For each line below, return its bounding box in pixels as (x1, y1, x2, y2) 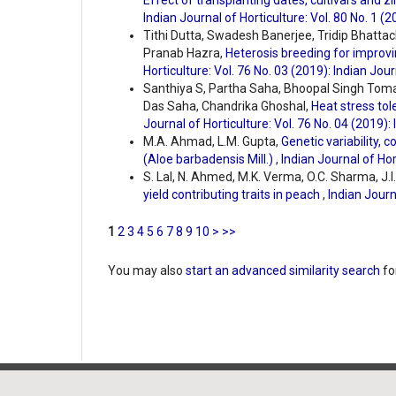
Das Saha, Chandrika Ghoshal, (143, 99, 311, 114)
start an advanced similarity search (186, 263, 380, 278)
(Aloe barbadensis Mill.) (143, 152, 276, 167)
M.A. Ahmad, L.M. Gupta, (143, 134, 281, 149)
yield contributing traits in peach (143, 187, 323, 202)
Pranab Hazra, (143, 46, 225, 61)
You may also (108, 263, 186, 278)
